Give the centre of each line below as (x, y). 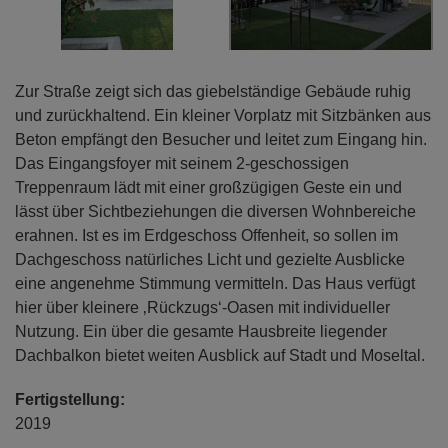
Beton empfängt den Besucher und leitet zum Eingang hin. (221, 140)
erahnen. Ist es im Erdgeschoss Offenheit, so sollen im (206, 236)
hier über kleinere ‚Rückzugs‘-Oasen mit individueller (202, 308)
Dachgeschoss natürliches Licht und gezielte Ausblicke (210, 260)
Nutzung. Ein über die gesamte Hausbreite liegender (201, 332)
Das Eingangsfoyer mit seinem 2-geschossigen (182, 164)
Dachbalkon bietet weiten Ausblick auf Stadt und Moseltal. (220, 356)
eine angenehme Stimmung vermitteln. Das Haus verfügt (215, 284)
